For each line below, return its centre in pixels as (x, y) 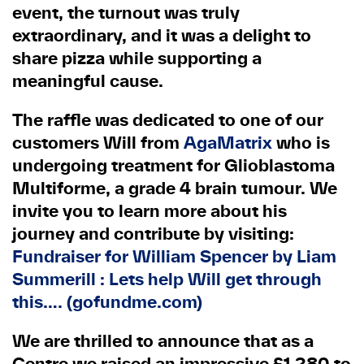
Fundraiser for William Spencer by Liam (174, 256)
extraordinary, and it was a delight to (162, 35)
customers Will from (98, 143)
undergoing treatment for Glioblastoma (173, 165)
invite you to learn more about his (149, 211)
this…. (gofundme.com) (107, 302)
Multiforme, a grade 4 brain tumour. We (175, 188)
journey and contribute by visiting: (153, 234)
